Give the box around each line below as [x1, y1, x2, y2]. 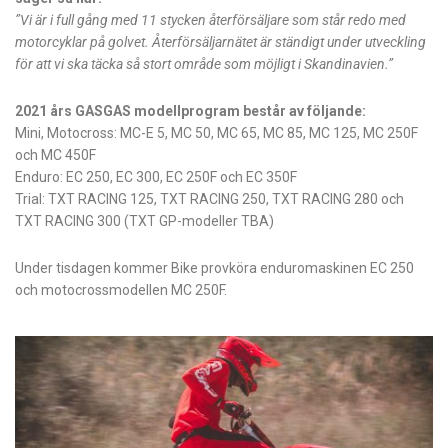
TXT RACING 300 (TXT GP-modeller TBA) [15, 212, 274, 229]
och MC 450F [15, 146, 96, 163]
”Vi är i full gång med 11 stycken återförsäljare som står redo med [15, 11, 406, 28]
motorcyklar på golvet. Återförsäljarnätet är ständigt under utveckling [15, 33, 426, 50]
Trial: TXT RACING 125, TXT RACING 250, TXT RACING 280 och [15, 190, 404, 207]
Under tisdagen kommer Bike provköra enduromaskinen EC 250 [15, 259, 414, 276]
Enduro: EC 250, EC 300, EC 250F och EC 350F [15, 168, 297, 185]
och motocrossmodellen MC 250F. [15, 281, 227, 298]
